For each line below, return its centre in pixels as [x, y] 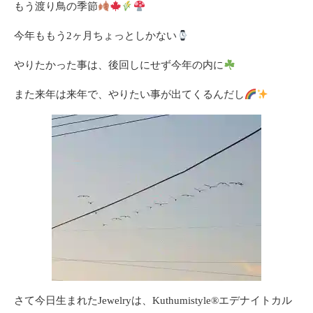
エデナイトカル [255, 300]
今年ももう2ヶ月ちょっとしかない [95, 36]
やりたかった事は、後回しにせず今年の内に [119, 65]
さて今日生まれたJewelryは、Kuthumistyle [112, 300]
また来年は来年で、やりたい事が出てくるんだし [129, 94]
